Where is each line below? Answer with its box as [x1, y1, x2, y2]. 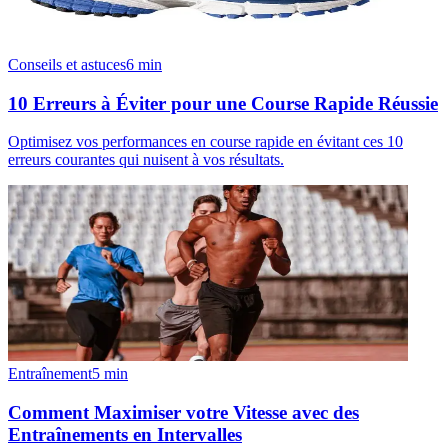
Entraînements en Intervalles [8, 424, 242, 446]
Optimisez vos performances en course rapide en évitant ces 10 [8, 133, 403, 151]
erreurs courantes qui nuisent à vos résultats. [8, 151, 284, 169]
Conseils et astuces [8, 56, 126, 73]
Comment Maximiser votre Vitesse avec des [8, 402, 359, 424]
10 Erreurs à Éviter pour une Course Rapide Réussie [8, 92, 438, 114]
